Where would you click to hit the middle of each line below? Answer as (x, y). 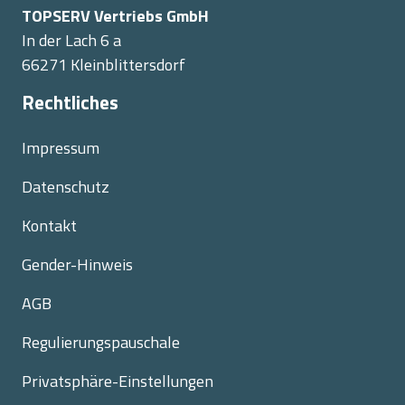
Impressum (61, 148)
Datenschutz (66, 187)
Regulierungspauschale (101, 342)
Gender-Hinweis (77, 264)
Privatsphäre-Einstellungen (118, 381)
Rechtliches (70, 102)
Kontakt (49, 226)
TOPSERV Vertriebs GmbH (115, 16)
